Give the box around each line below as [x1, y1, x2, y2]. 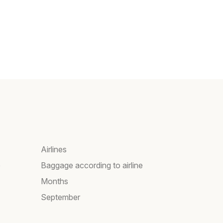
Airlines [41, 144, 67, 155]
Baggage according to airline [41, 160, 143, 171]
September [41, 192, 80, 203]
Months [41, 176, 68, 187]
